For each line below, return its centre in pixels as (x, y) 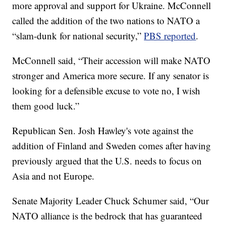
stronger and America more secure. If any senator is (111, 75)
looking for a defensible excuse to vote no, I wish (106, 90)
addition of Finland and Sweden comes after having (112, 145)
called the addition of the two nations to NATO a (106, 20)
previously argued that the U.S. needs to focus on (107, 160)
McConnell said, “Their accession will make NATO (111, 60)
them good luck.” (46, 105)
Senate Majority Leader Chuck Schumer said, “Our (111, 200)
